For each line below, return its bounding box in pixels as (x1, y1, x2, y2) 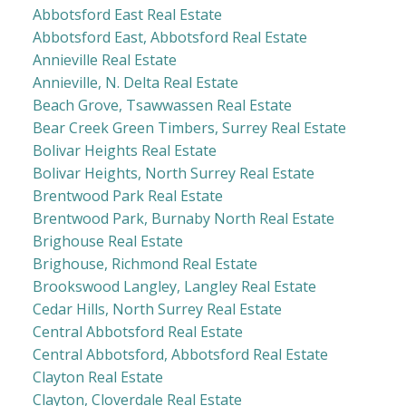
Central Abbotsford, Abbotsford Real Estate (32, 344, 328, 365)
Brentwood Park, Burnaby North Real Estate (32, 208, 334, 229)
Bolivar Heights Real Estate (32, 140, 217, 161)
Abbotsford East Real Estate (32, 5, 222, 25)
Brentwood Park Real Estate (32, 186, 223, 207)
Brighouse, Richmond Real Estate (32, 254, 257, 275)
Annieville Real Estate (32, 50, 177, 71)
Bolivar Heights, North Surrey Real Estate (32, 163, 314, 184)
